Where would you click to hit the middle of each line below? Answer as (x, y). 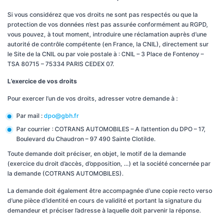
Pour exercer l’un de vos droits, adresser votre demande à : (92, 98)
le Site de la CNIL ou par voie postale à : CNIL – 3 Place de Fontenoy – (106, 54)
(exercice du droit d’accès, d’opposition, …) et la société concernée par (109, 164)
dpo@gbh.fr (61, 115)
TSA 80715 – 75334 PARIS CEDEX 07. (61, 64)
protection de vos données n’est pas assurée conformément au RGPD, (108, 24)
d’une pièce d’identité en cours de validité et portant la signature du (104, 201)
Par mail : (30, 115)
